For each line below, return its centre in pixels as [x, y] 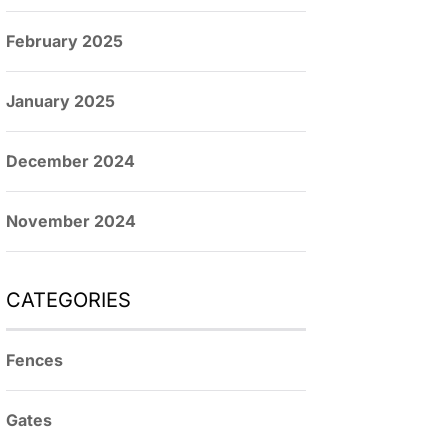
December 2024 [70, 161]
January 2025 [60, 101]
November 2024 [71, 221]
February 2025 [64, 41]
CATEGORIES [68, 300]
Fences [34, 360]
